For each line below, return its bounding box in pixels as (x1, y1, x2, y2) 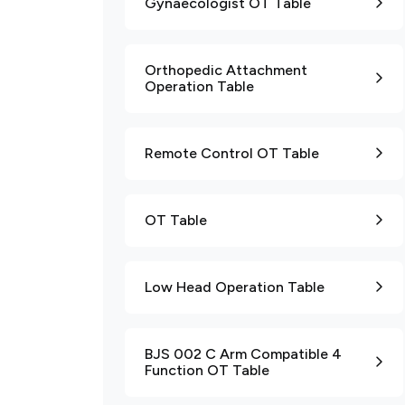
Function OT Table (145, 362, 269, 379)
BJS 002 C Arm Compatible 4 (145, 345, 342, 363)
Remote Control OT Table (145, 145, 319, 162)
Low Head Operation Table (145, 278, 325, 296)
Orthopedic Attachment (145, 61, 307, 79)
